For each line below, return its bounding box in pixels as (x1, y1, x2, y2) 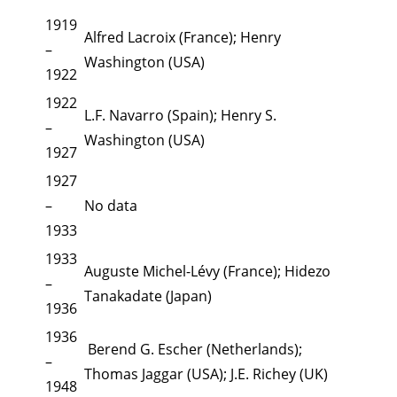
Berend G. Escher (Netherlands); (84, 339, 302, 359)
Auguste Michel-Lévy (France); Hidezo (84, 261, 331, 281)
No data (84, 195, 137, 215)
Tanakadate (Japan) (84, 285, 212, 306)
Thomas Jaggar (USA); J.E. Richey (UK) (84, 363, 328, 384)
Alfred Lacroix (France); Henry (84, 27, 281, 47)
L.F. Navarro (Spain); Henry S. (84, 105, 276, 125)
